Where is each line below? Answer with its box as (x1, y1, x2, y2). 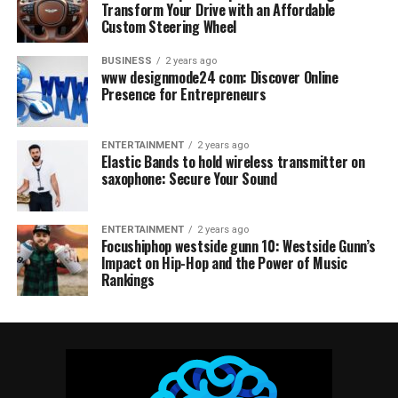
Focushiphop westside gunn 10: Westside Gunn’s (100, 235, 376, 257)
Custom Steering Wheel (100, 16, 236, 37)
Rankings (100, 269, 155, 291)
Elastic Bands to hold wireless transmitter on (100, 151, 365, 172)
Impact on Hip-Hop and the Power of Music (100, 252, 347, 274)
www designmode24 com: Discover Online (100, 67, 338, 88)
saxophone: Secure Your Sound (100, 168, 277, 189)
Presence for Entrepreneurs (100, 84, 267, 105)
